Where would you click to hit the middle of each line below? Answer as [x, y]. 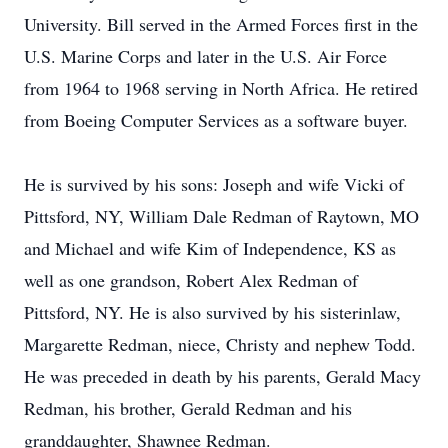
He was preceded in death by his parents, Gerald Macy [222, 376]
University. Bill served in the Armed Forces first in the [221, 24]
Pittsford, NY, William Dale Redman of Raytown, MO [221, 216]
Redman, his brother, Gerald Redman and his [188, 408]
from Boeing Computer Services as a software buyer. [216, 120]
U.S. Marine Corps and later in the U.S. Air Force [205, 56]
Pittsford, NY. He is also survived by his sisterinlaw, [212, 312]
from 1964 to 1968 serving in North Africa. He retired [221, 88]
